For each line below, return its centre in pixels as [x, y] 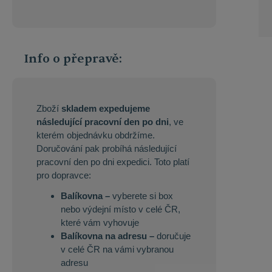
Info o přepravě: [73, 59]
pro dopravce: [64, 175]
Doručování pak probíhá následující [107, 149]
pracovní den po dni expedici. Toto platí [113, 162]
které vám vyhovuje [100, 222]
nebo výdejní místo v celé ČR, [121, 209]
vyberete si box [141, 195]
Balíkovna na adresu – [107, 236]
